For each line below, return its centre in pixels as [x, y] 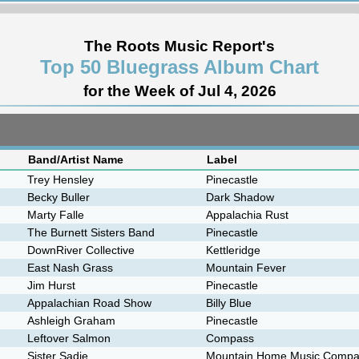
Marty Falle [56, 215]
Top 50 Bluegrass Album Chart [179, 67]
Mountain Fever [246, 268]
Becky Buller [58, 197]
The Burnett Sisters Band [91, 232]
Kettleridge [233, 250]
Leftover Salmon [69, 338]
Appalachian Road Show [89, 303]
